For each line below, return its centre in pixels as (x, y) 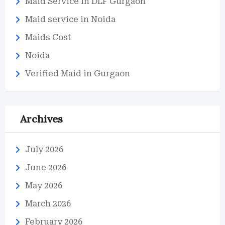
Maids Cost (48, 37)
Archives (41, 119)
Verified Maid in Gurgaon (78, 74)
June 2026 (46, 167)
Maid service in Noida (70, 19)
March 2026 (48, 204)
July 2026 (44, 149)
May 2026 (44, 186)
